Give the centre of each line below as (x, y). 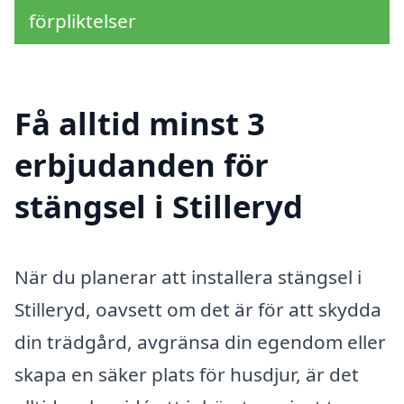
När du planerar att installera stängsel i (188, 276)
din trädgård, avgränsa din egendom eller (200, 341)
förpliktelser (83, 20)
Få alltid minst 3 (140, 123)
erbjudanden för (142, 164)
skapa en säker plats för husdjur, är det (187, 374)
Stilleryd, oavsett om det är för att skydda (198, 309)
